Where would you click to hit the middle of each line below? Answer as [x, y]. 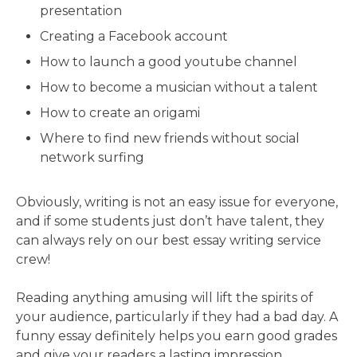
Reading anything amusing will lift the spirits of [165, 298]
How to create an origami [120, 113]
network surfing [92, 158]
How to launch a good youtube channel [169, 62]
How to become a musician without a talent [179, 88]
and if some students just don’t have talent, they [170, 222]
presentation [81, 11]
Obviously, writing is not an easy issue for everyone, [177, 202]
